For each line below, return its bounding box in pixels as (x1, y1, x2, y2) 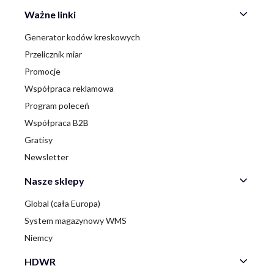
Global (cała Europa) (24, 198, 100, 209)
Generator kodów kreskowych (24, 32, 140, 43)
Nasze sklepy (24, 174, 84, 187)
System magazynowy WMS (24, 215, 127, 226)
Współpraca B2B (24, 117, 89, 128)
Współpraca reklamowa (24, 83, 114, 94)
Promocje (24, 66, 61, 77)
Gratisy (24, 135, 53, 146)
